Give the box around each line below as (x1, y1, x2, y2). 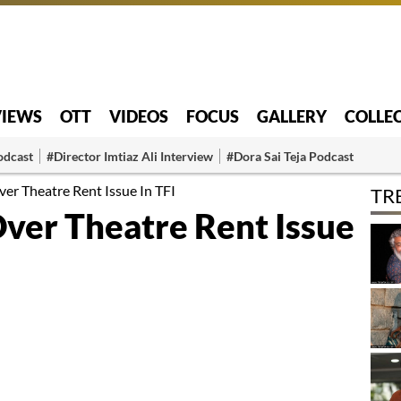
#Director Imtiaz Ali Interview (47, 148, 213, 164)
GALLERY (257, 106, 327, 126)
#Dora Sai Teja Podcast (226, 148, 354, 164)
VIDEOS (109, 106, 168, 126)
